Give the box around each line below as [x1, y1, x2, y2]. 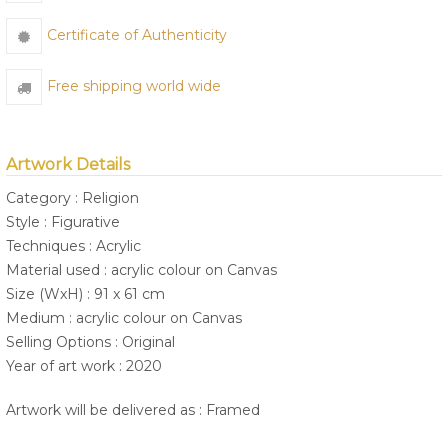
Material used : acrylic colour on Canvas [6, 261, 277, 280]
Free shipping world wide [47, 77, 221, 96]
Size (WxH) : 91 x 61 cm [6, 285, 165, 304]
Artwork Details [6, 155, 130, 175]
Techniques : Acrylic [6, 237, 141, 256]
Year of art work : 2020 [6, 357, 162, 376]
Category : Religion [6, 189, 139, 208]
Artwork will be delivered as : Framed [6, 401, 260, 420]
